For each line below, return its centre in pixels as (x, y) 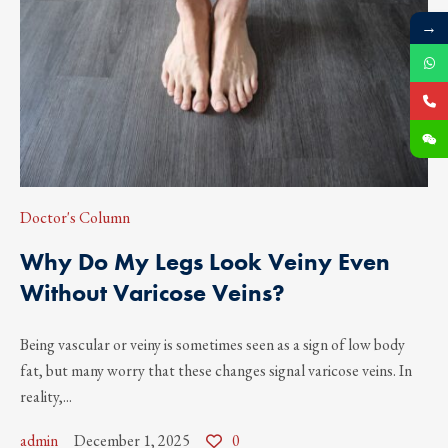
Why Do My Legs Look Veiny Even (205, 261)
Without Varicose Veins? (152, 292)
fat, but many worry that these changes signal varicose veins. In (216, 370)
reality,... (46, 396)
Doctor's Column (75, 217)
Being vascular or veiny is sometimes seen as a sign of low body (212, 344)
